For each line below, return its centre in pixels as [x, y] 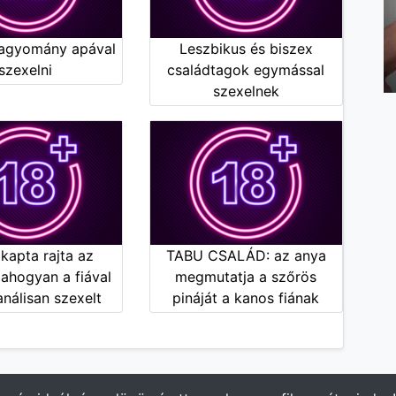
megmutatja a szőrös [246, 276]
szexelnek [246, 91]
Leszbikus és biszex [246, 48]
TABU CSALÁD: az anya [246, 255]
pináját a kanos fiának [246, 297]
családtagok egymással [246, 69]
